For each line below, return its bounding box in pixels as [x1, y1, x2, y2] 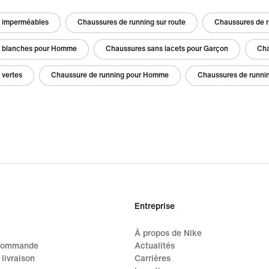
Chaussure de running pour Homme [51, 71, 169, 79]
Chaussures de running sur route [77, 19, 186, 26]
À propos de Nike [134, 229, 202, 238]
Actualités [134, 241, 175, 250]
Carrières [134, 254, 171, 263]
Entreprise [134, 202, 175, 211]
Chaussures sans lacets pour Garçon [106, 45, 228, 53]
